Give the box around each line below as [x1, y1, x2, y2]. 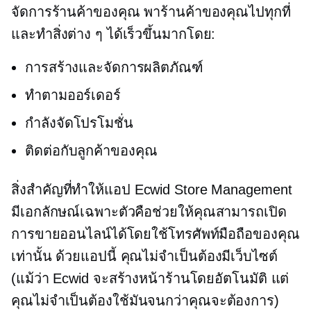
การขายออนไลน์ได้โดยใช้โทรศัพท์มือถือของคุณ [11, 226, 300, 242]
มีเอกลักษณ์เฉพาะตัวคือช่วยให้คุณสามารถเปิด [11, 204, 287, 220]
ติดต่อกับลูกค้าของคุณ [25, 143, 158, 159]
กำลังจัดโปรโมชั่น [25, 115, 133, 131]
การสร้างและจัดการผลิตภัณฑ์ [25, 60, 203, 76]
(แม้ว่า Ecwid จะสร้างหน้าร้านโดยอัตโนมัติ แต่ [11, 271, 289, 287]
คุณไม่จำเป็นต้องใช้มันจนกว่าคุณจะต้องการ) [11, 293, 279, 309]
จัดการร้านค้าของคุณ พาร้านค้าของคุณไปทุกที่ [11, 4, 291, 20]
